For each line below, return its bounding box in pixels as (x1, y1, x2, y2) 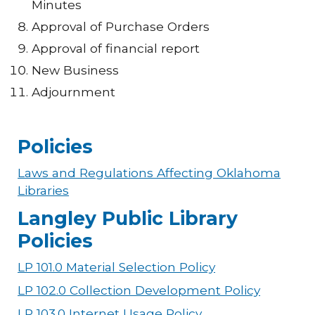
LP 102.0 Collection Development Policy (18, 282, 261, 297)
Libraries (18, 182, 70, 198)
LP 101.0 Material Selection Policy (18, 259, 216, 274)
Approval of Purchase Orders (32, 18, 210, 34)
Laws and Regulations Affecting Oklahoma (18, 165, 281, 180)
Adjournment (32, 84, 116, 99)
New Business (32, 62, 120, 77)
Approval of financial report (32, 40, 200, 56)
